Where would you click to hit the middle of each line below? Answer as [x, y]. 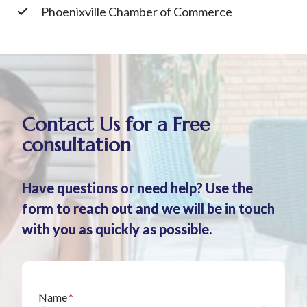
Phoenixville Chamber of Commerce [137, 12]
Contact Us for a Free [116, 124]
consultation [76, 145]
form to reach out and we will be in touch [148, 208]
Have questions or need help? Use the [137, 188]
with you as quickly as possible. [117, 229]
